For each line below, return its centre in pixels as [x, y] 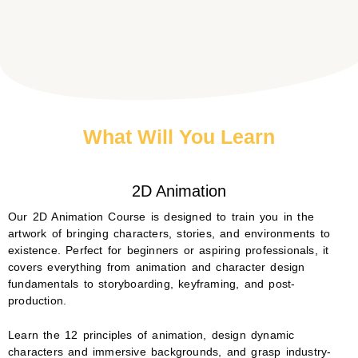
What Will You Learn [179, 137]
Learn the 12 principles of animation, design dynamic [151, 336]
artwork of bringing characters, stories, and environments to [169, 234]
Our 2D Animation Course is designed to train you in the [161, 217]
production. [38, 301]
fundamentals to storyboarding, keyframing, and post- [152, 284]
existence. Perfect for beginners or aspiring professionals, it [169, 251]
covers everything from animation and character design [157, 268]
